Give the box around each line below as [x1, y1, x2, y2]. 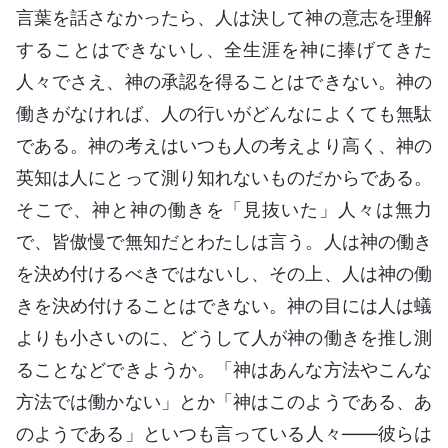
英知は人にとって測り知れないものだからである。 [16, 166, 432, 188]
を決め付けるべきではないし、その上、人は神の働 [16, 262, 432, 284]
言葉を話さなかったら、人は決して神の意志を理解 [16, 6, 432, 28]
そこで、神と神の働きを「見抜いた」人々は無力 [16, 198, 432, 220]
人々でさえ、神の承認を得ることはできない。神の [16, 70, 432, 92]
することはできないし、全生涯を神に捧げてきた [16, 38, 432, 60]
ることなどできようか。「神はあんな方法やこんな [16, 358, 432, 380]
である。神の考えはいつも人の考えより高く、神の [16, 134, 432, 156]
